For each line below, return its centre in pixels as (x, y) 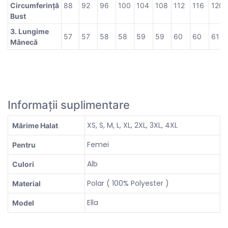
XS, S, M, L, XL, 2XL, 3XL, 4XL (132, 125)
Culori (23, 164)
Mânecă (24, 42)
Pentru (24, 145)
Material (26, 183)
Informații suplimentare (69, 105)
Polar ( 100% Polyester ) (128, 183)
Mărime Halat (35, 125)
